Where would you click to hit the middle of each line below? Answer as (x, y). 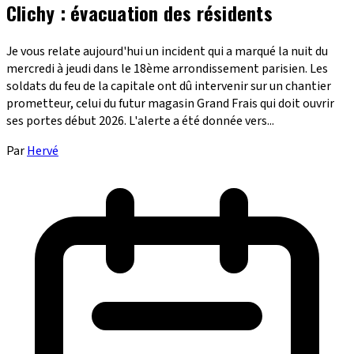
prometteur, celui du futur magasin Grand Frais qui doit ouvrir (170, 103)
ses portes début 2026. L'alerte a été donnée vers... (140, 121)
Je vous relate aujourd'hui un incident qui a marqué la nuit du (167, 51)
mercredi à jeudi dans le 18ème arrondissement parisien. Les (167, 68)
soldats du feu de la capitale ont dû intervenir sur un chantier (169, 86)
